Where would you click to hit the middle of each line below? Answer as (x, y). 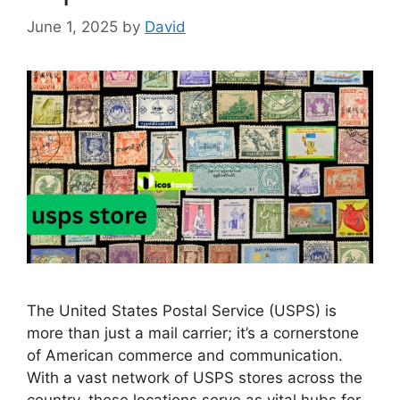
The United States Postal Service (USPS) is (182, 310)
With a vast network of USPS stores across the (195, 377)
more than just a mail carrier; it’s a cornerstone (193, 333)
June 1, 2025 (72, 27)
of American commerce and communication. (185, 355)
